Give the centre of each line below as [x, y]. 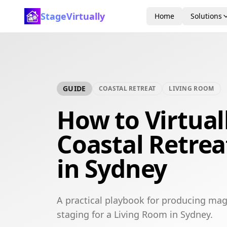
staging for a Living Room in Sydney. [135, 214]
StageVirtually [73, 16]
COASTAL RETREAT [127, 88]
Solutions [206, 16]
